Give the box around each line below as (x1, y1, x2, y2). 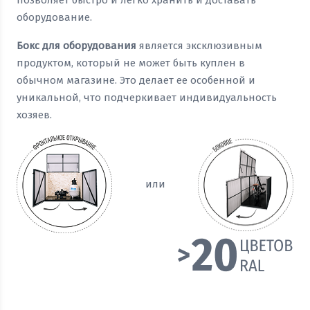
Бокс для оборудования (17, 39, 136, 53)
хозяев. (17, 109, 52, 122)
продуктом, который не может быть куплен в (17, 57, 245, 70)
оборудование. (17, 11, 92, 24)
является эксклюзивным (136, 39, 262, 53)
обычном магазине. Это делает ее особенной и (17, 74, 255, 87)
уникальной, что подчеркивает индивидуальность (17, 91, 277, 104)
